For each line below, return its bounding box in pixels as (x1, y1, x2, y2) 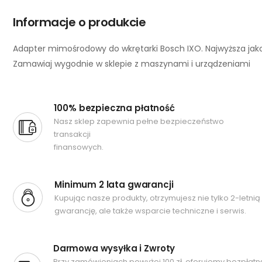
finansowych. (54, 142, 104, 153)
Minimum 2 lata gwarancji (54, 178, 174, 191)
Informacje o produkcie (13, 14, 146, 30)
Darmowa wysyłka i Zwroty (53, 242, 175, 254)
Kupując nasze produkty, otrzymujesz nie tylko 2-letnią (54, 192, 261, 204)
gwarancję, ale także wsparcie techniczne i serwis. (54, 205, 247, 216)
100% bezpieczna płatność (54, 102, 175, 114)
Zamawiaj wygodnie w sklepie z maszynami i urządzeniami (13, 58, 250, 70)
